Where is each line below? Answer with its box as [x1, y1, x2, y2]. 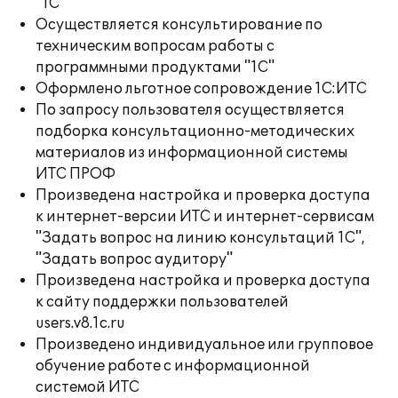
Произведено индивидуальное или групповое [36, 336, 373, 354]
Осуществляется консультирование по [36, 16, 322, 34]
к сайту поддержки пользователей [36, 293, 289, 311]
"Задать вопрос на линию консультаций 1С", [36, 229, 365, 247]
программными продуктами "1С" [36, 59, 275, 76]
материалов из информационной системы [36, 144, 348, 162]
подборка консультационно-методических [36, 123, 354, 140]
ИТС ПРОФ [36, 165, 115, 183]
